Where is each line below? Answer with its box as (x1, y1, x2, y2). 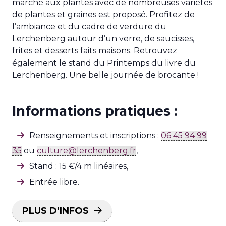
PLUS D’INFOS (22, 205, 89, 216)
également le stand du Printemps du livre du (12, 58, 196, 68)
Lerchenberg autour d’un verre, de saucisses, (12, 34, 194, 43)
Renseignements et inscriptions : (29, 131, 161, 140)
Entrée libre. (29, 177, 79, 187)
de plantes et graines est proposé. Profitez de (12, 10, 195, 19)
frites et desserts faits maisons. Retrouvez (12, 46, 177, 55)
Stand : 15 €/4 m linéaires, (29, 161, 128, 171)
